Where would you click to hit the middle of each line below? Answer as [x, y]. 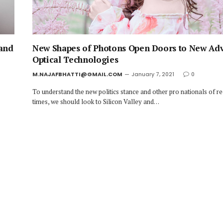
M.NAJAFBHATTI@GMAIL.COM [77, 74]
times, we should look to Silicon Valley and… [96, 102]
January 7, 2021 [153, 74]
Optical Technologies [75, 60]
